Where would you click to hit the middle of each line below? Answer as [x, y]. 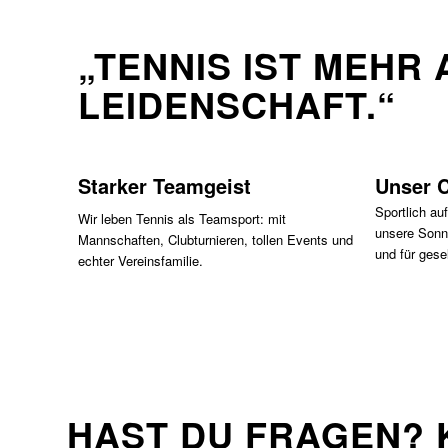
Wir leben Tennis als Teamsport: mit [181, 219]
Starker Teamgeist [164, 186]
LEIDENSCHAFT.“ [236, 104]
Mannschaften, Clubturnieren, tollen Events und [215, 240]
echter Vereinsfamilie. [140, 261]
